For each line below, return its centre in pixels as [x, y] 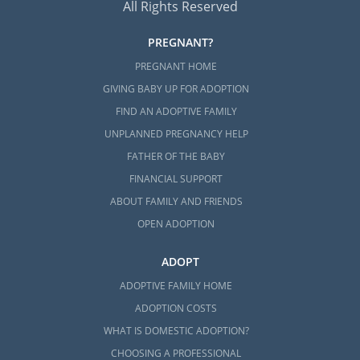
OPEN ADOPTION [176, 224]
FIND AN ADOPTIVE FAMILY [176, 112]
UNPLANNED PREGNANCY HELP [176, 134]
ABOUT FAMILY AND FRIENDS [176, 202]
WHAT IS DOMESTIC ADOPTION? [176, 331]
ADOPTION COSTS [176, 309]
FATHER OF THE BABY [176, 157]
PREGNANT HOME [176, 67]
